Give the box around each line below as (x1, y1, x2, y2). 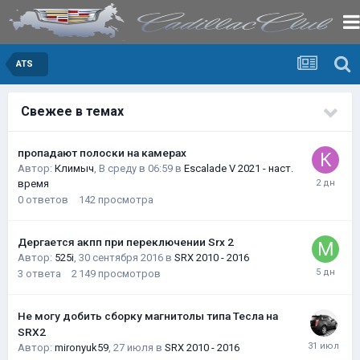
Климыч (55, 162, 94, 174)
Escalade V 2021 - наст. (184, 162, 293, 174)
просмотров (98, 268, 161, 280)
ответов (26, 194, 68, 206)
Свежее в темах (21, 104, 124, 119)
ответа (26, 268, 61, 280)
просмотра (98, 194, 153, 206)
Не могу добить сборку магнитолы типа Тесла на (18, 309, 278, 322)
